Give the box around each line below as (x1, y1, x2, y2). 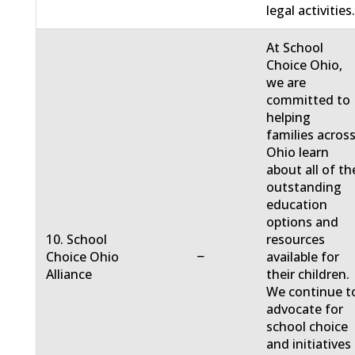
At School (266, 39, 324, 57)
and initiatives (266, 335, 352, 353)
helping (266, 109, 311, 127)
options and (266, 213, 339, 231)
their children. (266, 265, 350, 284)
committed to (266, 91, 351, 109)
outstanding (266, 178, 342, 197)
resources (266, 231, 326, 249)
